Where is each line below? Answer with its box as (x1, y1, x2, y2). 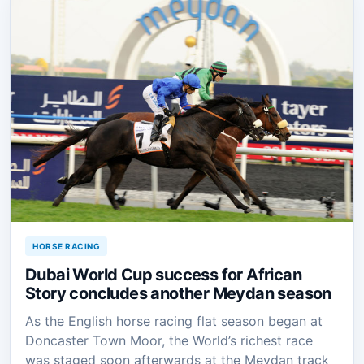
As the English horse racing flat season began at (25, 312, 323, 329)
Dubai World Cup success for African (25, 264, 301, 284)
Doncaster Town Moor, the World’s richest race (25, 331, 313, 349)
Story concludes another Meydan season (25, 283, 331, 303)
